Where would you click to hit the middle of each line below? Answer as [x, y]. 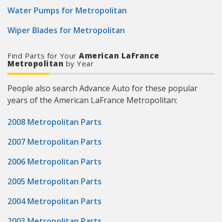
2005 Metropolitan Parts [55, 181]
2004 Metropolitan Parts [55, 201]
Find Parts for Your [42, 55]
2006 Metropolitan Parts [55, 162]
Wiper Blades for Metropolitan [66, 30]
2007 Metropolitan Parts [55, 142]
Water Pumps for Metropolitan [67, 10]
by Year [79, 63]
